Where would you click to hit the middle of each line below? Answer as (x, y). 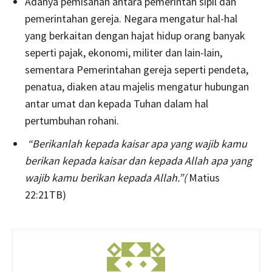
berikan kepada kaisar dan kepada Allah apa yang (138, 160)
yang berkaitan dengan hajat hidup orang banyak (135, 35)
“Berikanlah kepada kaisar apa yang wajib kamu (137, 143)
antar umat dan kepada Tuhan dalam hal (117, 103)
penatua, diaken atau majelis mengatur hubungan (137, 86)
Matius (204, 177)
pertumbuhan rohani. (72, 120)
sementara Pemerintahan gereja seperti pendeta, (137, 69)
